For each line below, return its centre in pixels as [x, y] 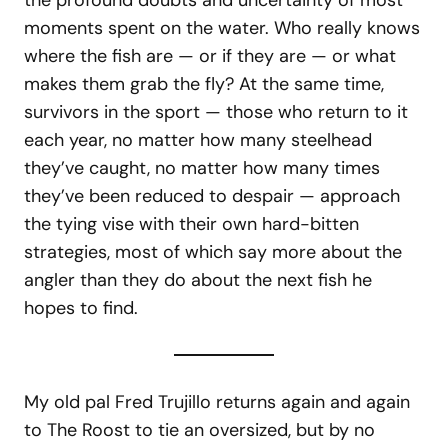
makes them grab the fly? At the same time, [204, 84]
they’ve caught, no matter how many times [202, 168]
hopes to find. [81, 308]
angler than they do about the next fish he [198, 280]
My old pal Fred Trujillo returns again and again [217, 402]
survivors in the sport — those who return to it [216, 112]
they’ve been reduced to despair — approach [212, 196]
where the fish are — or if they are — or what [210, 56]
